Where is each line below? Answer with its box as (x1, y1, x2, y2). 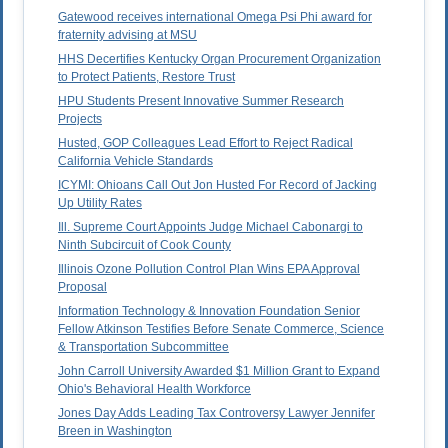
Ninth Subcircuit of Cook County (58, 238, 231, 253)
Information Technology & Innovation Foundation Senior (58, 304, 360, 319)
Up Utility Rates (58, 196, 142, 211)
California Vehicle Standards (58, 154, 213, 169)
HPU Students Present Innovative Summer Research (58, 94, 344, 109)
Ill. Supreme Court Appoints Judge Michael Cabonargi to (58, 220, 363, 235)
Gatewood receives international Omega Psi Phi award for (58, 10, 372, 25)
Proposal (58, 280, 107, 295)
